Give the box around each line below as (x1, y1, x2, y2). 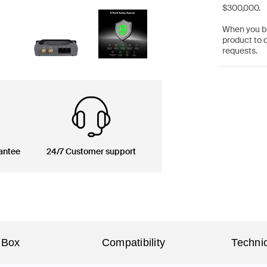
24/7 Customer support (46, 146, 136, 157)
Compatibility (101, 237, 166, 249)
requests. (222, 45, 257, 56)
